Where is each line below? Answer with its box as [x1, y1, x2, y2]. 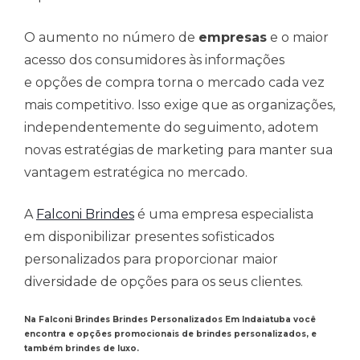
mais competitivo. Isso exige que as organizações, [24, 97, 335, 113]
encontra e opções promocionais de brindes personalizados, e [24, 329, 317, 340]
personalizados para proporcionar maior [24, 252, 278, 268]
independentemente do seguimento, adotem [24, 120, 318, 136]
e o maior [267, 30, 329, 46]
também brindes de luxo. [24, 343, 139, 354]
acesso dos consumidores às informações [24, 52, 284, 68]
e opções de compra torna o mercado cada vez [24, 75, 325, 91]
